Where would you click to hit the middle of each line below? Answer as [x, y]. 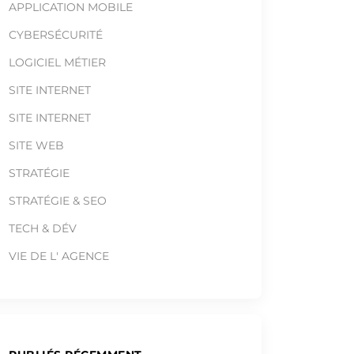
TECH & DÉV [43, 228]
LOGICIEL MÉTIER [57, 62]
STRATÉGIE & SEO [58, 201]
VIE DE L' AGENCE [59, 256]
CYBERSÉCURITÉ [56, 35]
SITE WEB [36, 145]
